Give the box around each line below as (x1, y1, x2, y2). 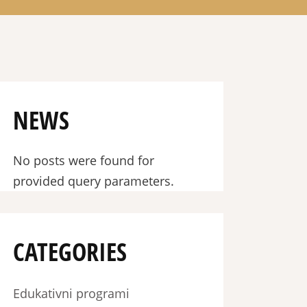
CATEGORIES (13, 235, 127, 269)
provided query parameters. (13, 173, 175, 189)
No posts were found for (13, 152, 155, 169)
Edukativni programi (13, 285, 130, 302)
